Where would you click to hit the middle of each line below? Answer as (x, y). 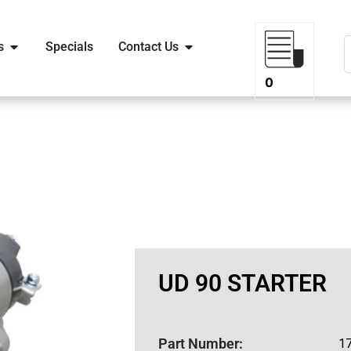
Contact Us (148, 47)
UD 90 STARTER (242, 283)
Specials (69, 47)
